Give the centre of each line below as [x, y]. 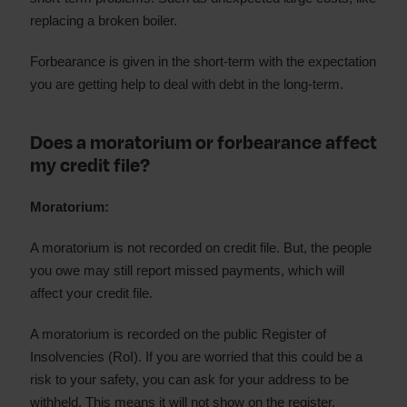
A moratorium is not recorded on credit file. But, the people [201, 248]
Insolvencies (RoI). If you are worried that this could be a [196, 357]
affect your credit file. [91, 293]
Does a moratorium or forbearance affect [203, 143]
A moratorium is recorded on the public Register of [178, 334]
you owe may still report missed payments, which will [187, 270]
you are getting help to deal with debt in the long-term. [187, 84]
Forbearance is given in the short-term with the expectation [203, 61]
